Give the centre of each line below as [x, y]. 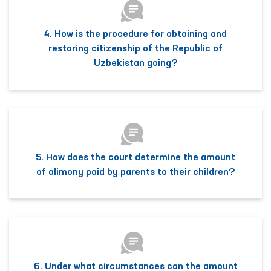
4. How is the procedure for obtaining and [135, 35]
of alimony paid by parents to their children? [135, 173]
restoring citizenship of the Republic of [135, 49]
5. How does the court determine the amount [135, 158]
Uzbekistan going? [135, 64]
